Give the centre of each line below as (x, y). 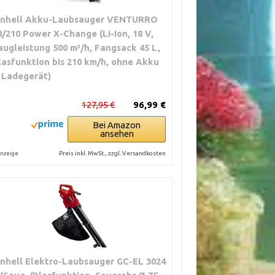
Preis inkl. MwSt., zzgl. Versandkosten (113, 153)
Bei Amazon (117, 125)
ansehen (117, 134)
